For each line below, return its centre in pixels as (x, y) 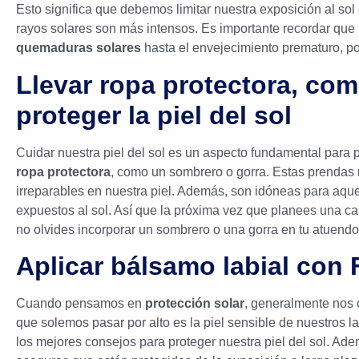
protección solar (195, 304)
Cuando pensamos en (81, 304)
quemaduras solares (79, 48)
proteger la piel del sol (154, 115)
